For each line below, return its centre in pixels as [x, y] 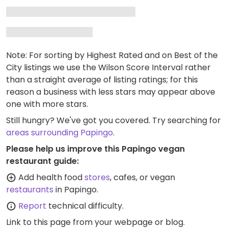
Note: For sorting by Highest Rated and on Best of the [112, 55]
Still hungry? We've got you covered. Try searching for [113, 120]
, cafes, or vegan [142, 177]
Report [32, 206]
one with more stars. [47, 104]
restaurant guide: [42, 161]
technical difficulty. [85, 206]
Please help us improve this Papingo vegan [95, 149]
